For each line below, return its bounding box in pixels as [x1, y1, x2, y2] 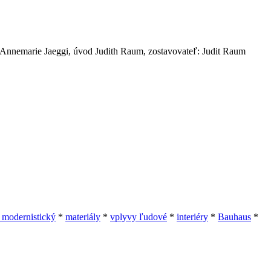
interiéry [177, 211, 208, 222]
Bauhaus [218, 211, 251, 222]
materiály [65, 211, 100, 222]
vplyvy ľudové [110, 211, 167, 222]
